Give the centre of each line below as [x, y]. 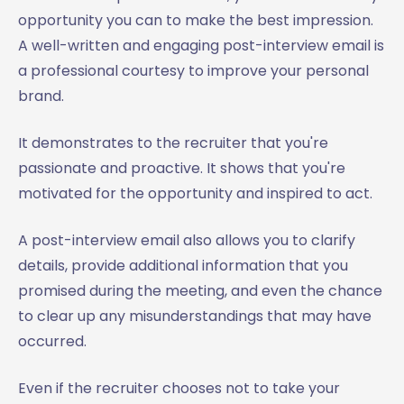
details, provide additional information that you [183, 266]
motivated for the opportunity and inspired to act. [195, 193]
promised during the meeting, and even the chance [200, 291]
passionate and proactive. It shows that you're [182, 168]
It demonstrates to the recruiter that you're [173, 143]
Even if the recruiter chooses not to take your [179, 388]
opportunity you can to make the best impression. [196, 20]
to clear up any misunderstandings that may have [195, 316]
